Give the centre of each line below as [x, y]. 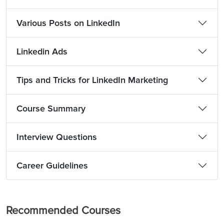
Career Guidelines [52, 165]
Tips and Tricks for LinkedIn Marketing [92, 80]
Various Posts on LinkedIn [68, 23]
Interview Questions [57, 137]
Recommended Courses [63, 210]
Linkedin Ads [42, 51]
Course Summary [51, 108]
